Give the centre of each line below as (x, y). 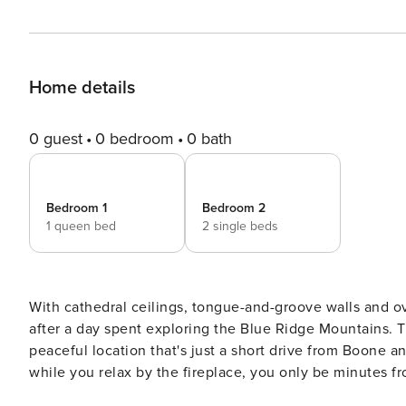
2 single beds (240, 226)
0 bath (209, 139)
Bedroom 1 (77, 208)
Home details (82, 88)
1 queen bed (81, 226)
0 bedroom (135, 139)
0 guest (56, 139)
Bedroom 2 (234, 208)
